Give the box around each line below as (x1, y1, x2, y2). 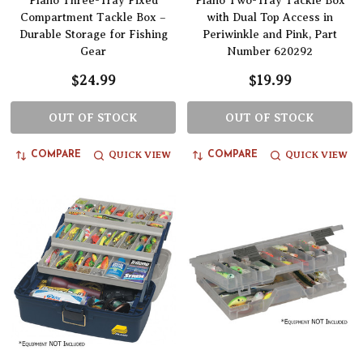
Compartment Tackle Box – (20, 11, 166, 24)
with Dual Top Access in (207, 11, 333, 24)
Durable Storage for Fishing (19, 28, 168, 41)
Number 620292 (227, 45, 313, 58)
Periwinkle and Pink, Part (203, 28, 337, 41)
